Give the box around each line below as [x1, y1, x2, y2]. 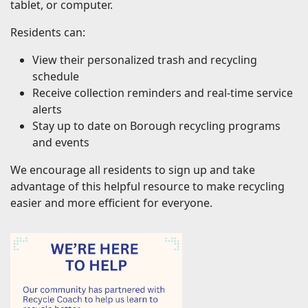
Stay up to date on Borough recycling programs [32, 118, 280, 133]
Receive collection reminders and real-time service [32, 85, 293, 100]
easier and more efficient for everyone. [10, 195, 212, 210]
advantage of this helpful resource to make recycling [10, 179, 285, 194]
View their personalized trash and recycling [32, 52, 257, 67]
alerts [32, 102, 62, 117]
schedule [32, 69, 79, 84]
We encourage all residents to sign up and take [10, 162, 255, 177]
